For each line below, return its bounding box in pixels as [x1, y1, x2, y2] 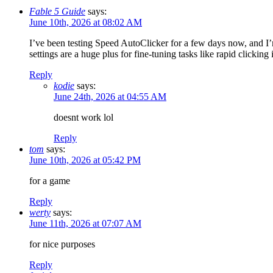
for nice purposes [29, 239, 95, 250]
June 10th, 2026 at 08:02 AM [29, 17, 142, 28]
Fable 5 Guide [29, 6, 85, 17]
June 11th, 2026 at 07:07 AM [29, 218, 141, 229]
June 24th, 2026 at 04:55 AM [54, 91, 166, 102]
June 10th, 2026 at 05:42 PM [29, 155, 141, 166]
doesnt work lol [54, 112, 113, 123]
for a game [29, 175, 70, 186]
